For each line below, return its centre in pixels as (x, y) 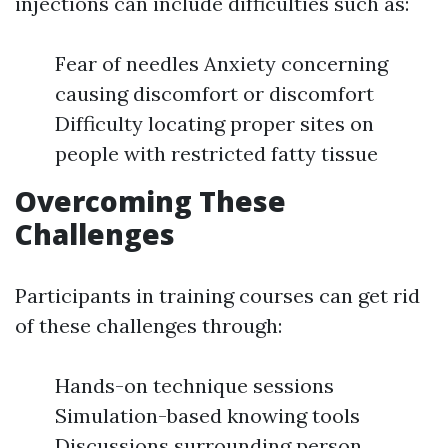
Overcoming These (150, 201)
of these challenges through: (148, 326)
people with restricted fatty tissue (216, 154)
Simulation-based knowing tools (207, 416)
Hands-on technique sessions (194, 386)
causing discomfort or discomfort (214, 94)
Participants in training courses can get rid (217, 296)
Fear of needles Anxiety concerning (221, 64)
